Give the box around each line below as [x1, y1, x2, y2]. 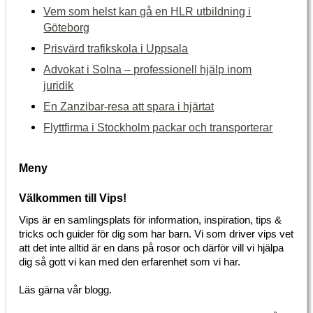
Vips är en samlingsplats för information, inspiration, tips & [19, 214, 282, 226]
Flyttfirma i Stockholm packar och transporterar [43, 120, 273, 133]
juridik [43, 78, 74, 92]
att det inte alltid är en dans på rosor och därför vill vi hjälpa [19, 242, 284, 254]
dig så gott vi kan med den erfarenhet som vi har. [19, 256, 244, 268]
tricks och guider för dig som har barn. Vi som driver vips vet [19, 228, 294, 240]
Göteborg [43, 20, 90, 34]
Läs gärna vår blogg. [19, 284, 112, 296]
